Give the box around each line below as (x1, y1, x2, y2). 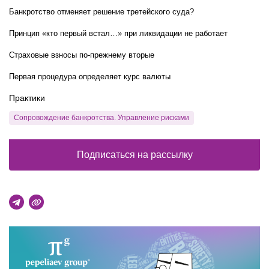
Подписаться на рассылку (76, 150, 193, 160)
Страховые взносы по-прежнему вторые (9, 50, 154, 59)
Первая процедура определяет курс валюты (9, 72, 171, 81)
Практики (9, 93, 45, 103)
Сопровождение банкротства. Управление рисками (14, 113, 189, 122)
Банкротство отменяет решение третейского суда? (9, 7, 194, 16)
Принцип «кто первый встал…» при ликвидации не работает (9, 29, 228, 38)
